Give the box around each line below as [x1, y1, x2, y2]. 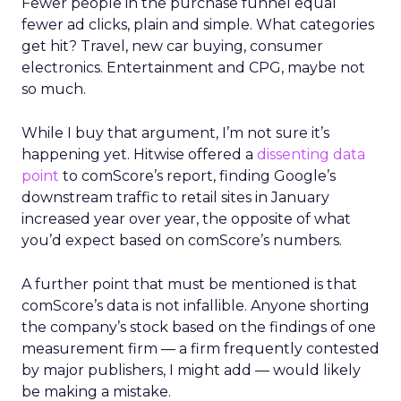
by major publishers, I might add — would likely [21, 362, 361, 379]
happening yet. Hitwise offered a [21, 146, 257, 163]
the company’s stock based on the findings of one [21, 319, 376, 336]
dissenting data [257, 146, 365, 163]
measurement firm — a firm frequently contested [21, 340, 380, 357]
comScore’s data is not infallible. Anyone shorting [21, 297, 370, 314]
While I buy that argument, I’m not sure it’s [21, 124, 329, 141]
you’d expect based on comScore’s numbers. [21, 232, 342, 249]
